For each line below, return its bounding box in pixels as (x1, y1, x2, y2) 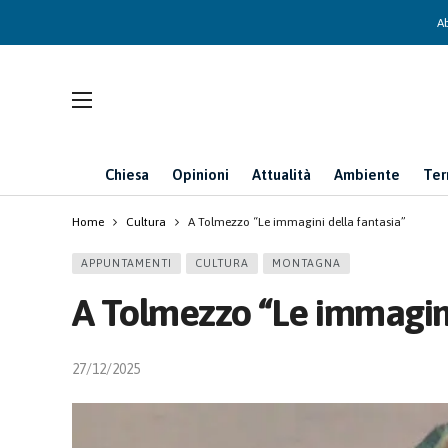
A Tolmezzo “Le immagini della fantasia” (188, 215, 406, 229)
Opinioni (172, 166, 229, 183)
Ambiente (334, 166, 400, 183)
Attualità (252, 166, 311, 183)
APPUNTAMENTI (81, 257, 172, 269)
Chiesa (105, 166, 149, 183)
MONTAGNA (272, 257, 341, 269)
